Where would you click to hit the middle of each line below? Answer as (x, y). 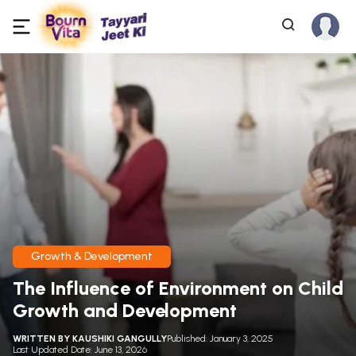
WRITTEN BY (43, 338)
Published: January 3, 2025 (220, 338)
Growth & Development (92, 256)
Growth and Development (125, 310)
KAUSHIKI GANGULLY (120, 338)
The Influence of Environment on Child (178, 288)
